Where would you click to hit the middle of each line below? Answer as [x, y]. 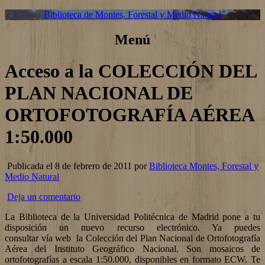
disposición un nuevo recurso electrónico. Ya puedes [132, 227]
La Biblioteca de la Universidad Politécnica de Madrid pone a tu [132, 216]
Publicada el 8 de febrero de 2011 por [77, 166]
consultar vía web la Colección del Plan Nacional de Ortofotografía [132, 238]
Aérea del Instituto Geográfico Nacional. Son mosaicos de [132, 248]
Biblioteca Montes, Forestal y [204, 166]
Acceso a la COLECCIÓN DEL [130, 71]
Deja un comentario [44, 196]
